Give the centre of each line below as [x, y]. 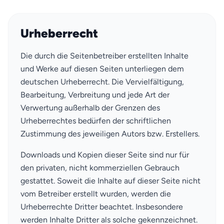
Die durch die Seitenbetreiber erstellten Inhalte [104, 55]
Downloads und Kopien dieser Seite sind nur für [105, 154]
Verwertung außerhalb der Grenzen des [90, 107]
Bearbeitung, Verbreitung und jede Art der [95, 94]
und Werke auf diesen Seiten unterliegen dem [102, 68]
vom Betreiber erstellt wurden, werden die [96, 193]
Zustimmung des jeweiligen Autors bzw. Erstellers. [110, 133]
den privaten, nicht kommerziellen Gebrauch [100, 167]
